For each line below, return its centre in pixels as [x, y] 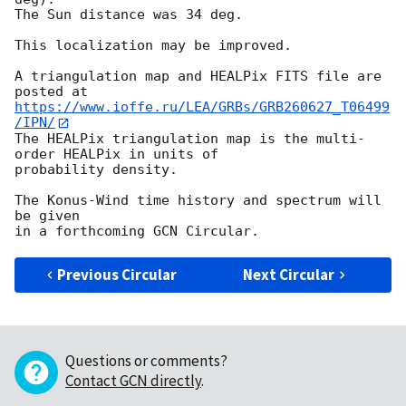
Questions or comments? [146, 360]
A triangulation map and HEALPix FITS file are [198, 77]
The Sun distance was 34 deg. [129, 15]
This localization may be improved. [153, 46]
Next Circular [289, 274]
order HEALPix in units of [116, 154]
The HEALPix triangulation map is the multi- [190, 138]
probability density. [96, 169]
